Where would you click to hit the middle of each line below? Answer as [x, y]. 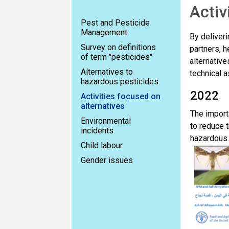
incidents [97, 131]
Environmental [106, 121]
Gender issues [107, 160]
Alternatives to [107, 72]
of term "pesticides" [117, 57]
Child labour [102, 145]
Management [104, 32]
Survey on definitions [118, 47]
